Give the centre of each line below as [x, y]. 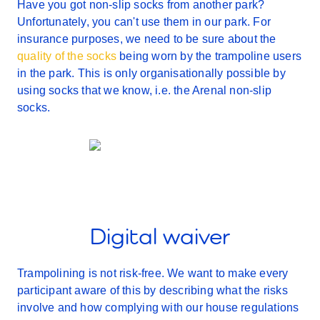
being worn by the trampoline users [209, 56]
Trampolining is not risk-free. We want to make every [153, 273]
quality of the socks [67, 56]
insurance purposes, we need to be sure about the [147, 39]
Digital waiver [160, 236]
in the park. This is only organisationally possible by [151, 73]
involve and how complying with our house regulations [158, 307]
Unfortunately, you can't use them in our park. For [144, 22]
